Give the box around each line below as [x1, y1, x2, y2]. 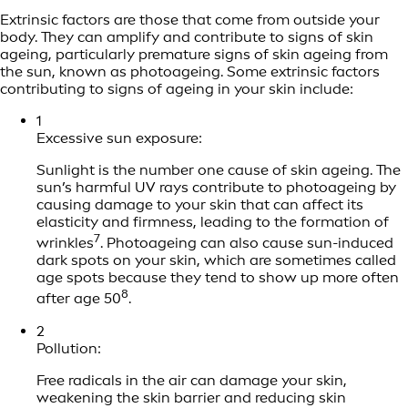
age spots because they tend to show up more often [36, 269, 399, 287]
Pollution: [36, 339, 101, 357]
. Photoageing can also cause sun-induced [100, 234, 393, 252]
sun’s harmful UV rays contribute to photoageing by [36, 178, 396, 197]
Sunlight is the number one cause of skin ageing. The [36, 161, 401, 179]
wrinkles [36, 234, 94, 252]
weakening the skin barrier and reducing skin [36, 388, 346, 406]
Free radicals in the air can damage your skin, [36, 371, 347, 389]
